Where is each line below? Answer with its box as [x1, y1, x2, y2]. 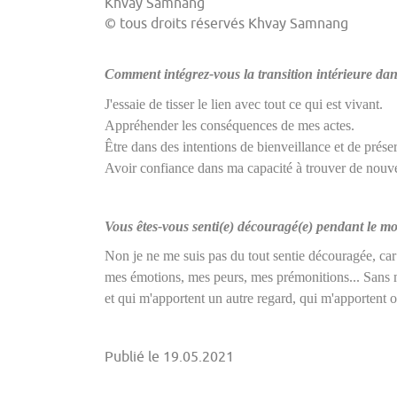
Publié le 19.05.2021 [105, 347, 234, 366]
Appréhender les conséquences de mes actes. [105, 117, 358, 133]
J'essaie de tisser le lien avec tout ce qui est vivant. [105, 96, 383, 112]
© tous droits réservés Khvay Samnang [105, 15, 348, 34]
